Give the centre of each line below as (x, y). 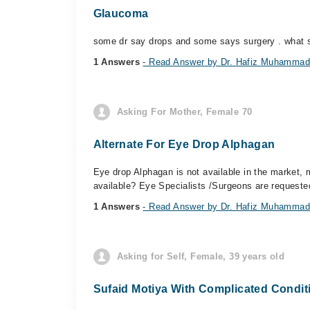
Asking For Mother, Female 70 (184, 112)
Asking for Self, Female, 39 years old (200, 256)
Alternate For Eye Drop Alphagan (184, 144)
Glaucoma (121, 13)
